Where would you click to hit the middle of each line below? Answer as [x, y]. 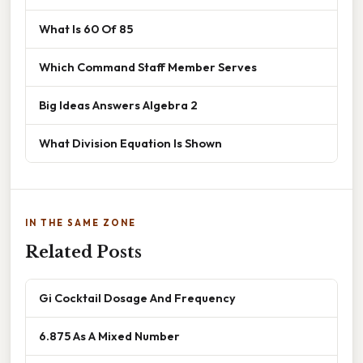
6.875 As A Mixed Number [109, 335]
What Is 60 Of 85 [86, 28]
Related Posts [83, 252]
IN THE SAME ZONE [81, 222]
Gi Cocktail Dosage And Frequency [137, 297]
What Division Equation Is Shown [130, 143]
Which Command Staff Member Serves [148, 66]
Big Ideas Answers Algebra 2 [118, 105]
